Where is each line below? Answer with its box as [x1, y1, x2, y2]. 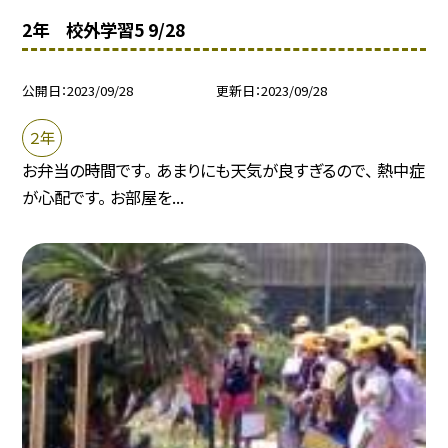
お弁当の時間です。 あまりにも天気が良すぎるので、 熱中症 [22, 158, 426, 183]
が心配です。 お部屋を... [22, 185, 185, 210]
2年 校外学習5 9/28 [22, 17, 186, 43]
